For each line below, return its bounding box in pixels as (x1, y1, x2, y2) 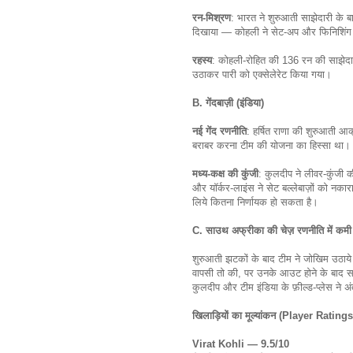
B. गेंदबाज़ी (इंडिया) (192, 96, 264, 109)
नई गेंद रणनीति (192, 124, 247, 137)
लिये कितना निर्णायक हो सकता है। (192, 195, 321, 208)
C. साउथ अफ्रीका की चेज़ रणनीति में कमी (192, 224, 351, 236)
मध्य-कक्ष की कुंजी (192, 167, 258, 180)
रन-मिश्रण (192, 11, 231, 24)
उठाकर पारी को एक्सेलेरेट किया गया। (192, 68, 335, 80)
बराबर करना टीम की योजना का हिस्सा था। (192, 139, 351, 151)
